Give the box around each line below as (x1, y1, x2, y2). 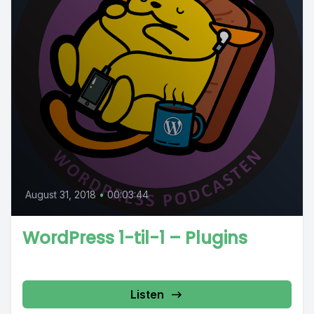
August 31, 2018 (25, 189, 96, 200)
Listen (130, 287, 164, 301)
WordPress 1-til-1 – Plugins (22, 226, 247, 250)
